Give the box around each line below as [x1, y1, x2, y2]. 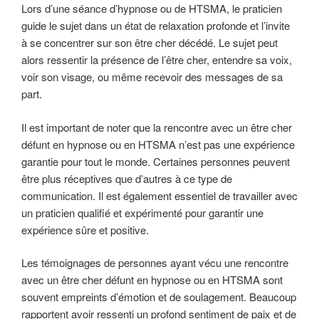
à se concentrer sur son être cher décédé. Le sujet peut [21, 35, 278, 51]
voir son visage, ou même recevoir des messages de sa [21, 69, 283, 85]
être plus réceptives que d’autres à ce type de [21, 170, 232, 186]
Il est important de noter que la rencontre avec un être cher [21, 119, 292, 135]
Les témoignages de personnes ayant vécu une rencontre [21, 255, 288, 271]
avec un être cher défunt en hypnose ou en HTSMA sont [21, 272, 283, 288]
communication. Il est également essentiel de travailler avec [21, 187, 298, 203]
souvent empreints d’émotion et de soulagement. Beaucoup [21, 289, 296, 305]
